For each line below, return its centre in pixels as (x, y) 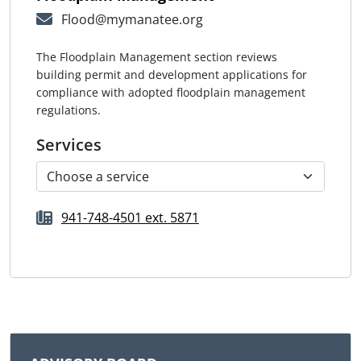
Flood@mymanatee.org (132, 20)
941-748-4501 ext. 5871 (130, 218)
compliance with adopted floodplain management (171, 93)
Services (69, 145)
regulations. (70, 110)
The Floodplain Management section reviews (157, 57)
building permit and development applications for (172, 75)
